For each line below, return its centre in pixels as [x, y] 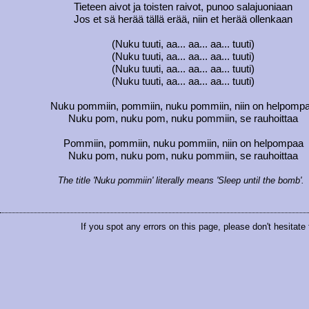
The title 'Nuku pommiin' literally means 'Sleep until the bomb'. [181, 181]
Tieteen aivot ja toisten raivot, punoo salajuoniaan [183, 7]
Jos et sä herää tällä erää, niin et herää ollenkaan [183, 20]
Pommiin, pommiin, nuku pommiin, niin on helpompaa [183, 144]
